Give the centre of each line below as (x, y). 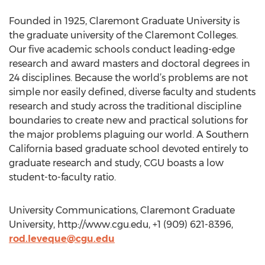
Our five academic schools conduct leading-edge (122, 49)
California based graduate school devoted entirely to (129, 149)
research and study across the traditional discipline (125, 106)
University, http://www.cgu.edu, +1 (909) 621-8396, (121, 224)
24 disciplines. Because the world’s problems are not (128, 78)
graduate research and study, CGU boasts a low (116, 163)
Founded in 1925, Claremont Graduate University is (124, 21)
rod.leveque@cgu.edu (62, 239)
